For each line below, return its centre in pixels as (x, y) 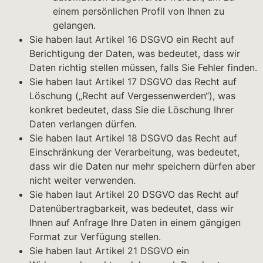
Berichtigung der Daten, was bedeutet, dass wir (135, 54)
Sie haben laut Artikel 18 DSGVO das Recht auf (133, 138)
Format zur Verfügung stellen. (95, 237)
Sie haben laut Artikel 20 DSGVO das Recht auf (134, 195)
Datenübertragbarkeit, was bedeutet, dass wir (131, 209)
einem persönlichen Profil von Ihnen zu (139, 11)
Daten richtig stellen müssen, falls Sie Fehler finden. (143, 68)
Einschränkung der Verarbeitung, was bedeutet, (134, 152)
